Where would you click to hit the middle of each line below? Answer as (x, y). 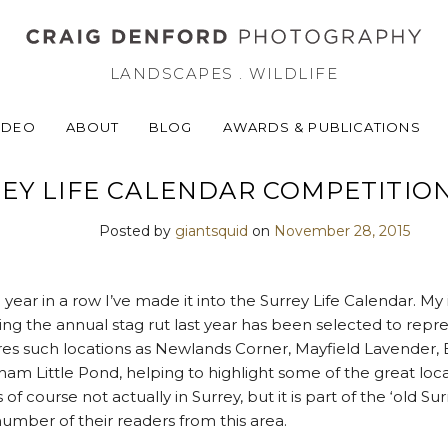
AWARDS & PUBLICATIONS (321, 127)
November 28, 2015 (341, 231)
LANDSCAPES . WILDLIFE (224, 73)
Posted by (136, 231)
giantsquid (211, 231)
